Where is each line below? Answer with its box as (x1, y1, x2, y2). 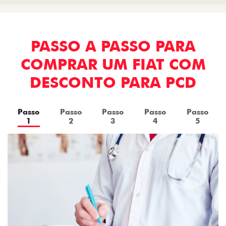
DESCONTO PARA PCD (30, 73, 196, 92)
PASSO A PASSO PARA (30, 37, 196, 55)
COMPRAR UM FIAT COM (20, 55, 206, 74)
